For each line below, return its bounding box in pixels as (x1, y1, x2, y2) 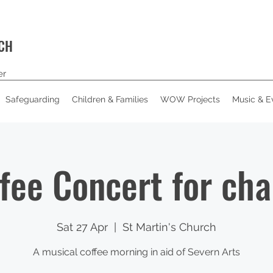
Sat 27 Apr (57, 221, 108, 233)
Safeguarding (5, 94, 60, 104)
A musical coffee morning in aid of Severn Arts (33, 246, 240, 258)
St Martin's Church (122, 221, 216, 233)
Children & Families (72, 94, 148, 104)
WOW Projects (160, 94, 220, 104)
